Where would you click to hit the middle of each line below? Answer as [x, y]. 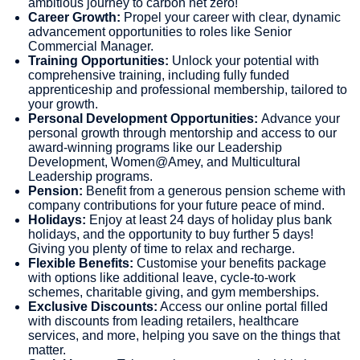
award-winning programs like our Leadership [155, 147]
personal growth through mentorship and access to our [182, 133]
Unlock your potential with [244, 60]
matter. [47, 350]
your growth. [63, 104]
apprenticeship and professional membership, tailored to [188, 89]
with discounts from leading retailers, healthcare [164, 321]
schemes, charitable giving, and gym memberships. [174, 292]
